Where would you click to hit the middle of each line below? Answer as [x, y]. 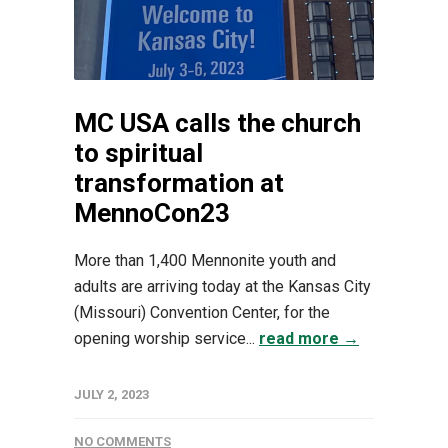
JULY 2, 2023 [111, 394]
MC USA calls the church [217, 122]
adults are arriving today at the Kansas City [222, 286]
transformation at [179, 182]
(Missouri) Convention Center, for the [202, 312]
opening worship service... [166, 338]
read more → [309, 338]
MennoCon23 [152, 212]
